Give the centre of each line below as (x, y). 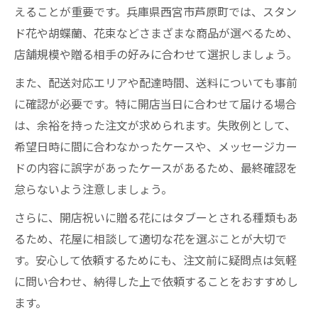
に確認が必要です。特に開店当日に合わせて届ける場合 (155, 104)
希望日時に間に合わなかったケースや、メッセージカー (156, 146)
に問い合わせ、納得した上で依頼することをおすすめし (156, 281)
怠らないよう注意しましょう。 (93, 189)
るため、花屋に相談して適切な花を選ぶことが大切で (150, 238)
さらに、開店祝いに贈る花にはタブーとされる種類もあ (156, 217)
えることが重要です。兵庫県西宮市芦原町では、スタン (155, 11)
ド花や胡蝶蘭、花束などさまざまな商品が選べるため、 (156, 33)
